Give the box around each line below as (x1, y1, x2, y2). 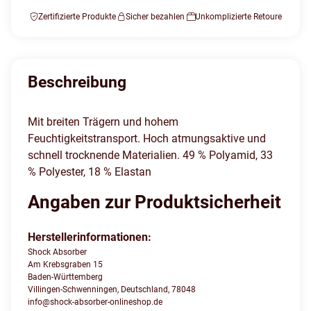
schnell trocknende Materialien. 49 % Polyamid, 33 (28, 149, 273, 162)
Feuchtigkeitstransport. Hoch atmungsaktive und (28, 132, 266, 146)
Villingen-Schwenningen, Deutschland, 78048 (28, 285, 196, 295)
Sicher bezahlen (126, 12, 185, 22)
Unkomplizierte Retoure (194, 12, 282, 22)
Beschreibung (28, 73, 126, 92)
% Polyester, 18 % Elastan (28, 165, 151, 179)
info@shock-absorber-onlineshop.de (28, 297, 162, 308)
